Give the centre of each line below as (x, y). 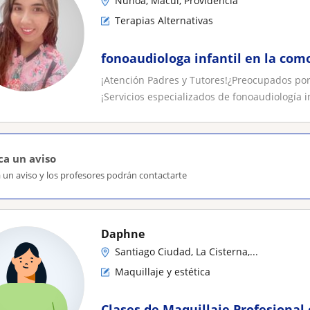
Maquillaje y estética (163, 272)
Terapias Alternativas (164, 20)
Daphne (123, 234)
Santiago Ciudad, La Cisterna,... (186, 252)
